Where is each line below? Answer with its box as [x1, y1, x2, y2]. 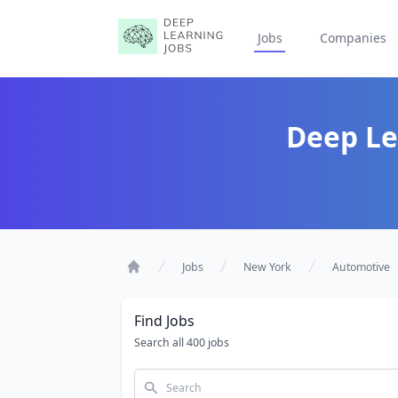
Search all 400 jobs [133, 334, 229, 350]
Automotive [331, 259, 390, 275]
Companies [319, 29, 386, 46]
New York [243, 259, 292, 275]
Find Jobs [133, 311, 195, 330]
